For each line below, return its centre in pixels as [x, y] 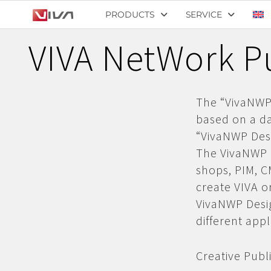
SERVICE [204, 15]
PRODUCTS [130, 15]
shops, [215, 170]
